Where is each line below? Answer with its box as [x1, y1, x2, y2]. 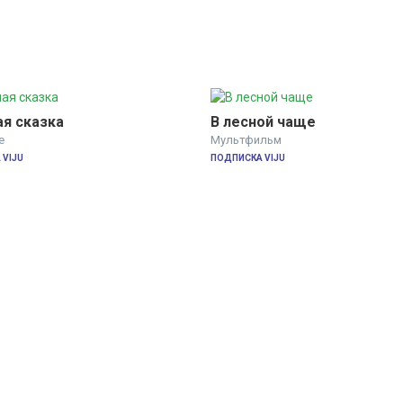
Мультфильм [210, 132, 282, 147]
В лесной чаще [210, 112, 316, 130]
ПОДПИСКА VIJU [210, 152, 285, 163]
